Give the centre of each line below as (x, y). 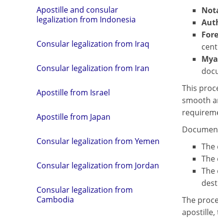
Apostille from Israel (73, 93)
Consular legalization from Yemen (98, 141)
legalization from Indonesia (86, 20)
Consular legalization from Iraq (93, 44)
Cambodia (55, 200)
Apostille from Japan (73, 117)
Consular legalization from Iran (93, 68)
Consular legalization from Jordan (98, 166)
